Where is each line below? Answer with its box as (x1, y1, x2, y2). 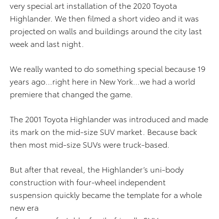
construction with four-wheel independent (10, 176, 166, 188)
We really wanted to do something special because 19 (10, 63, 205, 74)
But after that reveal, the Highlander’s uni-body (10, 163, 184, 175)
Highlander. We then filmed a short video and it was (10, 12, 199, 24)
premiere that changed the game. (10, 88, 133, 100)
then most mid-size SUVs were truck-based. (10, 138, 170, 150)
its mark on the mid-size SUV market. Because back (10, 126, 197, 137)
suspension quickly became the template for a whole (10, 189, 202, 200)
